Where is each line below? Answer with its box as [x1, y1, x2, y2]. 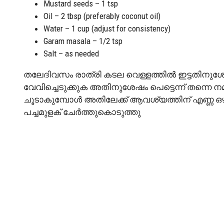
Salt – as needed [43, 48, 99, 58]
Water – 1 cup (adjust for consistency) [43, 23, 170, 33]
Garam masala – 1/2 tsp [43, 35, 122, 46]
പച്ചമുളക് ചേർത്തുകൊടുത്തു [23, 106, 140, 117]
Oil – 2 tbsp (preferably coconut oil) [43, 10, 160, 21]
